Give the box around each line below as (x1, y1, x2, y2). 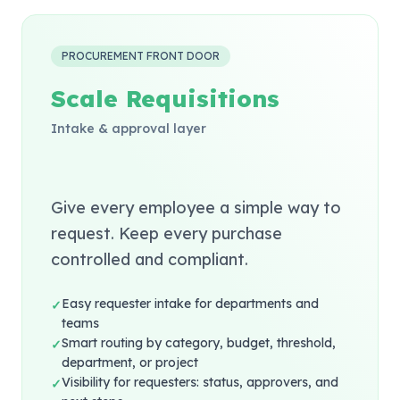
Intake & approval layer (51, 121, 206, 137)
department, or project (62, 354, 198, 371)
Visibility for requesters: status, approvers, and (62, 374, 338, 390)
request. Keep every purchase (51, 223, 282, 244)
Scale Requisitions (51, 84, 279, 113)
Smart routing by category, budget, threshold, (62, 335, 336, 351)
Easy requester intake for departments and (62, 296, 319, 312)
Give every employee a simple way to (51, 197, 341, 218)
